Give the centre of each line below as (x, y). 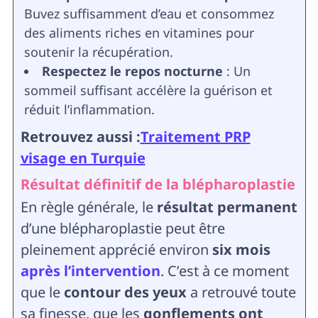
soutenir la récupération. (98, 52)
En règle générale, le (88, 207)
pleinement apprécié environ (116, 250)
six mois (241, 250)
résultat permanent (227, 207)
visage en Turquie (83, 158)
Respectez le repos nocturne (132, 71)
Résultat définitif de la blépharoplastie (158, 185)
